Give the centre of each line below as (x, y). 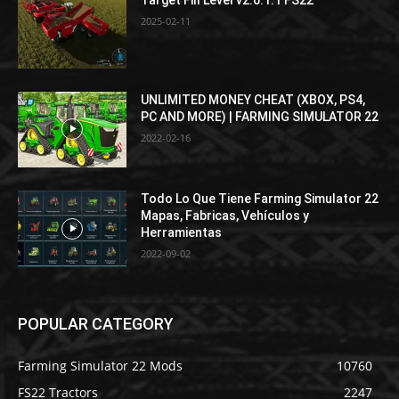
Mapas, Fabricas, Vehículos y (225, 216)
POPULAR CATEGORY (96, 323)
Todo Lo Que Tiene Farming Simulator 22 (260, 199)
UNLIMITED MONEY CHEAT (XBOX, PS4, (253, 99)
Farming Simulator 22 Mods (100, 365)
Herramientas (182, 233)
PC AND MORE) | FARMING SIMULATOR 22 (260, 116)
